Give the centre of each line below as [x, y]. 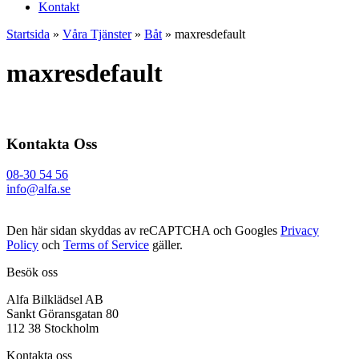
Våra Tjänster [97, 34]
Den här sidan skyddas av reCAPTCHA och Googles [143, 231]
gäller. [166, 245]
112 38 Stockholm [52, 329]
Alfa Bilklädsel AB [55, 300]
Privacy [300, 231]
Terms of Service [106, 245]
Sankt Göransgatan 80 [63, 314]
